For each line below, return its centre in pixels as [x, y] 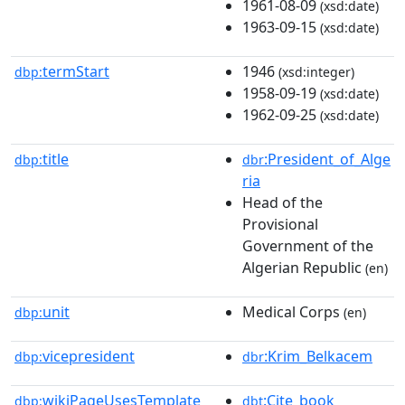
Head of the [283, 202]
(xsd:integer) [315, 71]
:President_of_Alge [327, 159]
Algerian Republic [302, 267]
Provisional [280, 224]
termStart [76, 71]
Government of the [308, 245]
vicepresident [89, 356]
